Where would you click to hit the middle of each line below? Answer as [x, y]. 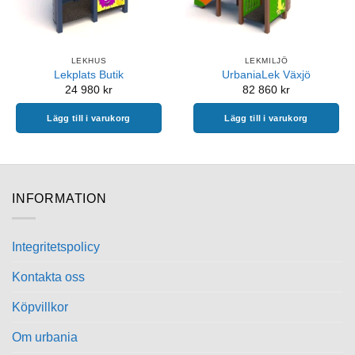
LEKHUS [89, 60]
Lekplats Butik [89, 75]
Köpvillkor [40, 307]
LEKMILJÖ [266, 60]
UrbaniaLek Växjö [266, 75]
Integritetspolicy [56, 246]
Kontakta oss [48, 277]
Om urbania [45, 337]
